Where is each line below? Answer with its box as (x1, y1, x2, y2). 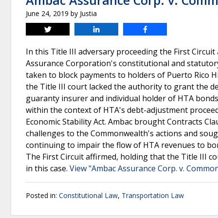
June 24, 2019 (26, 9, 69, 18)
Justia (80, 9, 97, 18)
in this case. (26, 163, 70, 174)
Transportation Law (122, 191, 184, 200)
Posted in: (26, 191, 59, 200)
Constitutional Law (59, 191, 118, 200)
